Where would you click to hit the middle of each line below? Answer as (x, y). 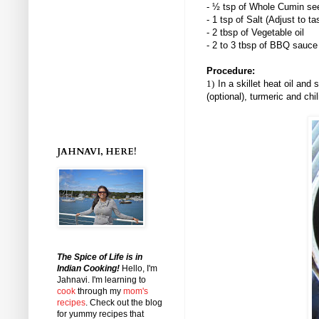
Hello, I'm (140, 269)
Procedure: (231, 70)
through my (99, 292)
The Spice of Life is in (100, 257)
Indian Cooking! (88, 269)
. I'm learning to (117, 280)
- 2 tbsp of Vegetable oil (255, 32)
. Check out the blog (124, 303)
